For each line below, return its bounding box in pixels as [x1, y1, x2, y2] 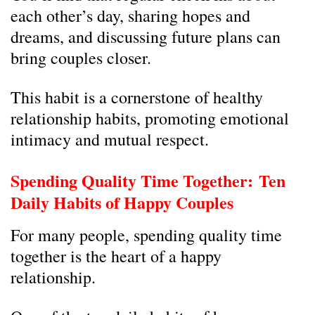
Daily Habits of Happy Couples [11, 190, 233, 214]
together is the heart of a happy [11, 245, 221, 267]
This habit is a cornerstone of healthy [11, 86, 263, 108]
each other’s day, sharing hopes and [11, 4, 250, 27]
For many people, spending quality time [11, 224, 282, 246]
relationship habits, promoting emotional [11, 107, 289, 129]
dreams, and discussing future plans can [11, 25, 281, 48]
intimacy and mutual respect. [11, 128, 209, 150]
